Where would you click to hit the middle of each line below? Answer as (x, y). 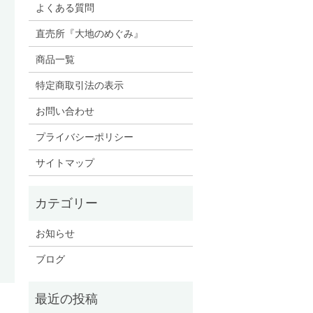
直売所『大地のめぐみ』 (89, 34)
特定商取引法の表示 (79, 85)
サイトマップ (65, 163)
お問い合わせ (65, 111)
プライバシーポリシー (84, 137)
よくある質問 (65, 8)
